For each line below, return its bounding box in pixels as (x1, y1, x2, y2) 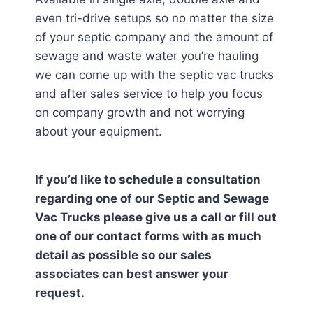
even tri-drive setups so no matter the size (35, 11, 274, 25)
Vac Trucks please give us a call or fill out (35, 210, 277, 224)
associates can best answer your (35, 267, 228, 281)
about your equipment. (35, 124, 162, 138)
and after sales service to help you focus (35, 87, 263, 101)
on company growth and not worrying (35, 105, 245, 119)
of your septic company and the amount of (35, 30, 273, 44)
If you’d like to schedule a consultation (35, 173, 261, 187)
